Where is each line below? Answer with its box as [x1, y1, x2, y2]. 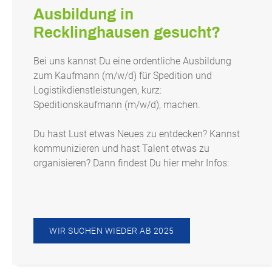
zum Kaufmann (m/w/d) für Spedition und [33, 70, 212, 82]
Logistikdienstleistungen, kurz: [33, 84, 161, 97]
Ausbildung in [33, 6, 134, 23]
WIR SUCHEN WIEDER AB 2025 [49, 226, 174, 236]
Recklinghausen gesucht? [33, 24, 220, 41]
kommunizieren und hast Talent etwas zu [33, 143, 209, 155]
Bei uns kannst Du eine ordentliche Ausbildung [33, 55, 231, 67]
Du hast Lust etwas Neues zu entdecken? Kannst [33, 128, 240, 140]
